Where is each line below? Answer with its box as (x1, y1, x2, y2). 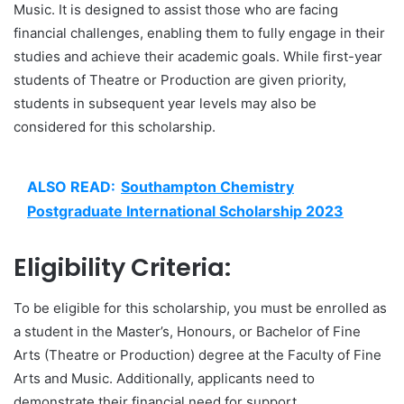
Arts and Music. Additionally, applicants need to (14, 369, 315, 387)
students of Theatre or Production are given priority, (14, 71, 346, 89)
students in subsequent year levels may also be (14, 95, 317, 113)
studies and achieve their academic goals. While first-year (14, 48, 382, 66)
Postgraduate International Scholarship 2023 (27, 202, 344, 221)
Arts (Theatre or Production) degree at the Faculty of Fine (14, 345, 381, 363)
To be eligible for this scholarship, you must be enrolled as (14, 298, 387, 317)
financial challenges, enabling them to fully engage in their (14, 24, 385, 42)
